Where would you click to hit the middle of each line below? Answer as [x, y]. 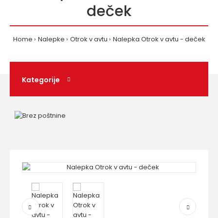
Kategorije [41, 80]
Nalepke [51, 39]
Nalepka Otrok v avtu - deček [159, 39]
